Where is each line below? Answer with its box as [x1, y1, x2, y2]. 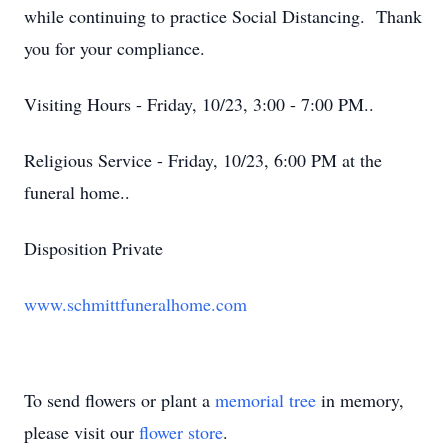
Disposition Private [24, 236, 163, 260]
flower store [139, 420, 223, 444]
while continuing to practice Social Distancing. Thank [24, 4, 422, 28]
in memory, [316, 388, 404, 412]
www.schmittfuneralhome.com [24, 292, 247, 316]
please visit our [24, 420, 139, 444]
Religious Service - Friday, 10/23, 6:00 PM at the [24, 148, 382, 172]
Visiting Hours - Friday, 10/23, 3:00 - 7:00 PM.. [24, 92, 374, 116]
